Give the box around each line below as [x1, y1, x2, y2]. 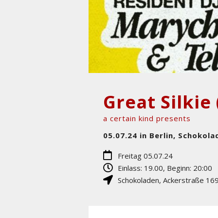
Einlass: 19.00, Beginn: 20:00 [118, 163, 212, 173]
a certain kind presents [103, 113, 191, 123]
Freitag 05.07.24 [118, 150, 173, 161]
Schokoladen [118, 175, 159, 185]
